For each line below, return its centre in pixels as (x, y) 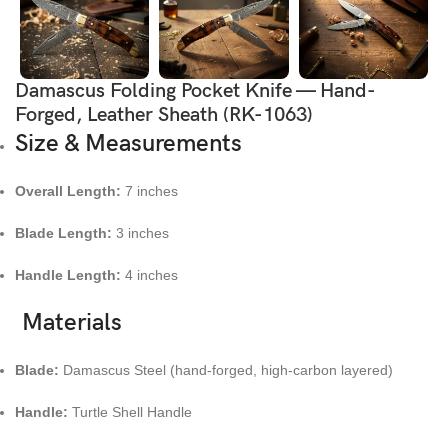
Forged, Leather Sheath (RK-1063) (164, 114)
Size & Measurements (128, 143)
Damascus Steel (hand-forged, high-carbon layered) (226, 369)
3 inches (140, 232)
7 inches (149, 190)
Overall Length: (68, 190)
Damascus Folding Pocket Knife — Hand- (195, 90)
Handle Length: (68, 274)
